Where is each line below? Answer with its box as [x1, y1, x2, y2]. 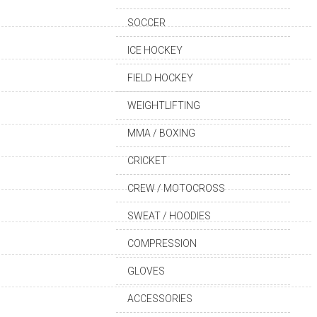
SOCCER [127, 17, 166, 28]
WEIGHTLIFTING [127, 100, 200, 111]
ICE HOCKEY [127, 45, 183, 56]
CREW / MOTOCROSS [127, 183, 225, 194]
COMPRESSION [127, 238, 197, 249]
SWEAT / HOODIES [127, 210, 211, 221]
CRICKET [127, 155, 167, 166]
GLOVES [127, 265, 165, 277]
